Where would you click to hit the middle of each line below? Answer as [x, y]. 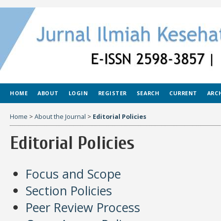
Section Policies [69, 191]
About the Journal [60, 116]
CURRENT [183, 93]
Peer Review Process [83, 207]
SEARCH [148, 93]
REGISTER [112, 93]
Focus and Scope [73, 174]
